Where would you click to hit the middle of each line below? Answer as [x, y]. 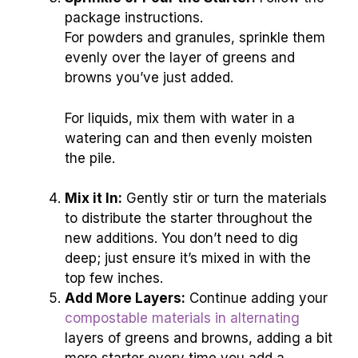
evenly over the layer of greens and [180, 58]
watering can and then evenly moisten [189, 138]
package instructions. [134, 18]
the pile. [90, 158]
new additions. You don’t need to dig [181, 239]
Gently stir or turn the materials [225, 199]
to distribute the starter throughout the [189, 219]
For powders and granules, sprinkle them [195, 38]
